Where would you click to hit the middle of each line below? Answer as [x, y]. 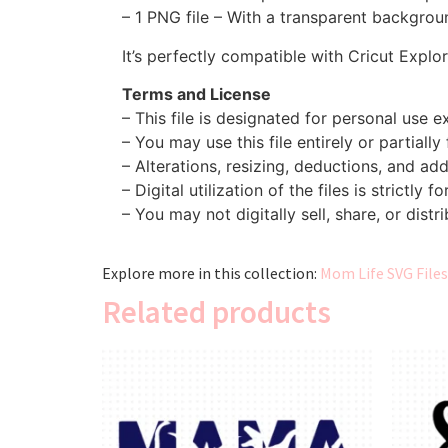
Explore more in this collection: [211, 272]
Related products [216, 311]
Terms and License [196, 94]
